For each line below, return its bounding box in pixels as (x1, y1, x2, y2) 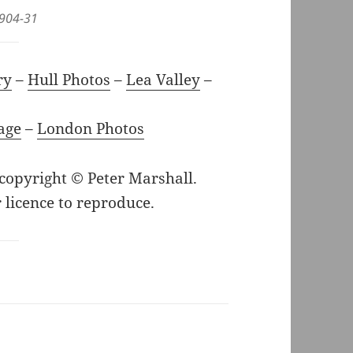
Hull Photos (28, 69, 111, 90)
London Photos (36, 117, 144, 139)
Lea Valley (126, 69, 201, 90)
